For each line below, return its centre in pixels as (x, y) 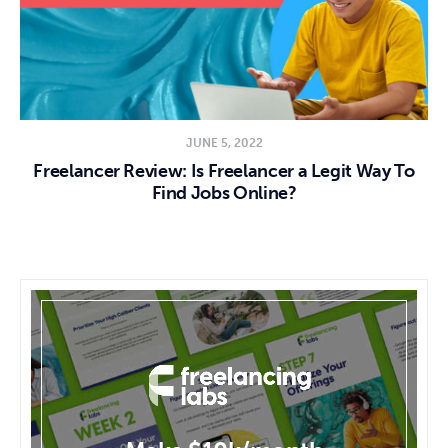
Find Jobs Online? (224, 192)
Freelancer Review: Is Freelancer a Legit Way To (224, 170)
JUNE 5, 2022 (224, 142)
